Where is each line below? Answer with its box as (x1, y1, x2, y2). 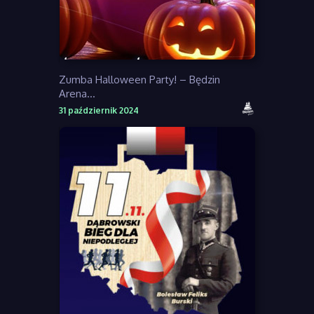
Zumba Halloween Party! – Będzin (59, 72, 220, 86)
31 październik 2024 (59, 104, 139, 116)
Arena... (59, 86, 95, 100)
